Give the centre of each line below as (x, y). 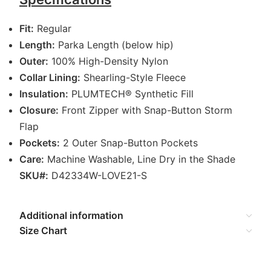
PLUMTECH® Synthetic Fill (131, 94)
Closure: (39, 110)
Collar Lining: (50, 77)
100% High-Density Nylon (108, 61)
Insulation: (44, 94)
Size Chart (43, 230)
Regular (53, 28)
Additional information (71, 215)
